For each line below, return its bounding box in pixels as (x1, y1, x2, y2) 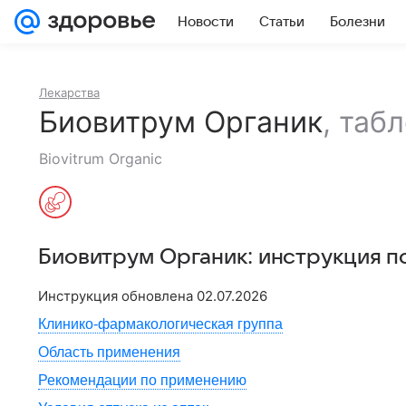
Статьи (259, 14, 304, 29)
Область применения (38, 344, 180, 360)
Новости (178, 14, 234, 29)
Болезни (330, 14, 385, 29)
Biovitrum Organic (39, 150, 162, 168)
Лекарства (39, 85, 100, 100)
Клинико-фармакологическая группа (38, 316, 283, 332)
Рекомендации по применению (38, 372, 246, 388)
